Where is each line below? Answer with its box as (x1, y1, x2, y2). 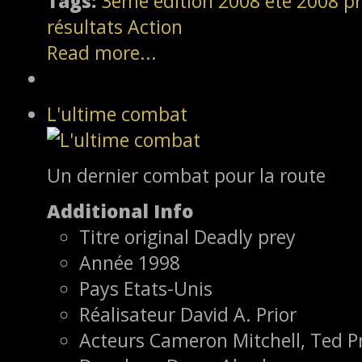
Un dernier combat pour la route (47, 162, 326, 188)
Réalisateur (79, 301, 175, 327)
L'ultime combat (47, 100, 187, 127)
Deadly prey (194, 223, 296, 250)
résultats (47, 13, 123, 40)
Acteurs (79, 326, 145, 353)
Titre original (79, 223, 189, 250)
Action (128, 13, 183, 40)
